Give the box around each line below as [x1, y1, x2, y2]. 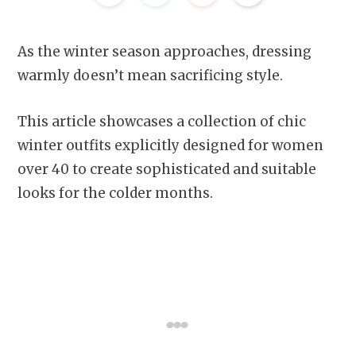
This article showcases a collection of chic [17, 113, 306, 131]
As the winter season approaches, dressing [17, 43, 311, 61]
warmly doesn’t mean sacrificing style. [17, 67, 286, 85]
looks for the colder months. [17, 184, 216, 203]
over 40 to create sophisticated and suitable [17, 161, 316, 179]
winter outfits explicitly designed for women [17, 137, 323, 155]
